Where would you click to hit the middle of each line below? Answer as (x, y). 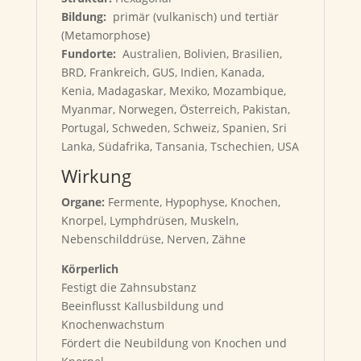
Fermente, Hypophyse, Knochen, (194, 202)
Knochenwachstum (112, 324)
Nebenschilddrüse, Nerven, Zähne (153, 239)
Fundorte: (88, 54)
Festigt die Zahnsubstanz (129, 287)
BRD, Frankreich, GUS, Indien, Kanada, (162, 72)
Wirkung (96, 176)
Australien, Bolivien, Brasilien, (199, 54)
